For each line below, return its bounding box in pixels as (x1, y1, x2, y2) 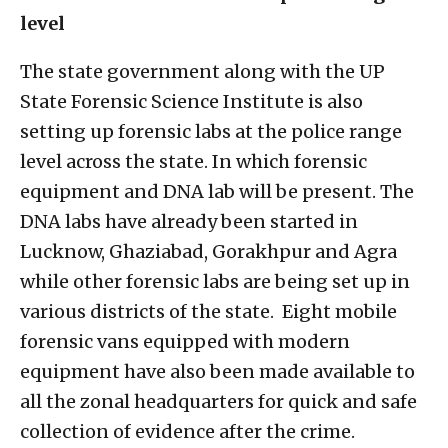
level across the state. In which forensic (20, 150, 367, 174)
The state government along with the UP (20, 60, 385, 84)
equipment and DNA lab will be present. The (20, 180, 414, 204)
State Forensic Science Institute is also (20, 90, 363, 114)
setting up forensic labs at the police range (20, 120, 402, 144)
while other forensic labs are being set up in (20, 270, 410, 294)
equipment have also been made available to (20, 360, 415, 384)
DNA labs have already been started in (20, 210, 358, 234)
